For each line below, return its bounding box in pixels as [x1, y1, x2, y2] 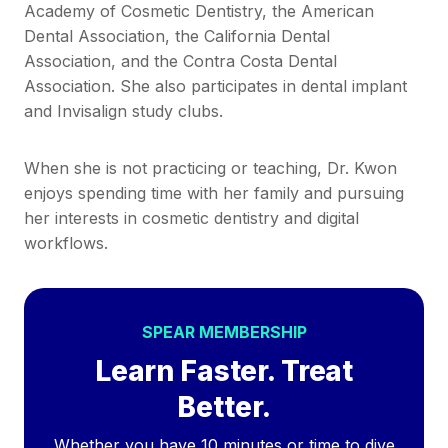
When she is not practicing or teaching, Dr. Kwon [24, 157, 397, 178]
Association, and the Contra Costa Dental [24, 50, 337, 71]
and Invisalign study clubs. [24, 100, 223, 121]
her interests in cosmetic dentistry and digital [24, 207, 359, 228]
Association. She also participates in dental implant [24, 75, 407, 96]
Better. [177, 389, 271, 424]
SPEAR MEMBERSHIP [141, 321, 307, 342]
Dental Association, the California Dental [24, 25, 330, 46]
